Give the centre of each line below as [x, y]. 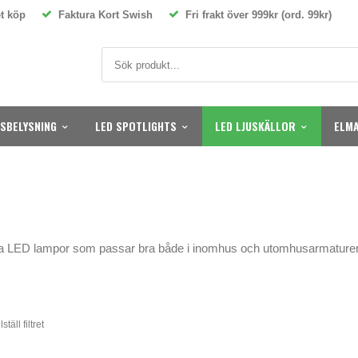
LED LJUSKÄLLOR [255, 126]
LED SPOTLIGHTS [136, 126]
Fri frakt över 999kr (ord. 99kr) [255, 15]
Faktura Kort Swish [102, 15]
